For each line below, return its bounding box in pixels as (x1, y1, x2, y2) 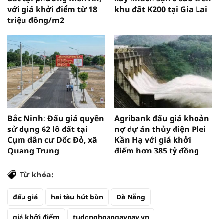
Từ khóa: (20, 169, 54, 180)
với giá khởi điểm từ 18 (7, 3, 97, 15)
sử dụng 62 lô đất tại (7, 123, 88, 134)
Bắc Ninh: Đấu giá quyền (7, 112, 104, 124)
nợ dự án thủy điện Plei (114, 123, 206, 134)
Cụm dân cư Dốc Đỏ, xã (7, 134, 97, 145)
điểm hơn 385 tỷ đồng (114, 145, 199, 156)
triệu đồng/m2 (7, 14, 64, 25)
